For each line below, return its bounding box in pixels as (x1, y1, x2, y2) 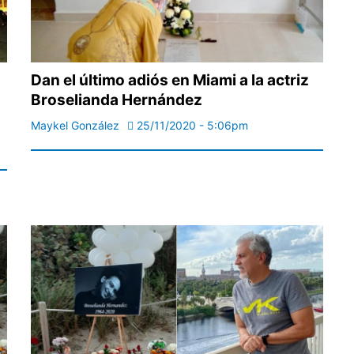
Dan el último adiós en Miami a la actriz (31, 71, 309, 90)
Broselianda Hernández (31, 91, 202, 110)
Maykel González (31, 119, 119, 133)
